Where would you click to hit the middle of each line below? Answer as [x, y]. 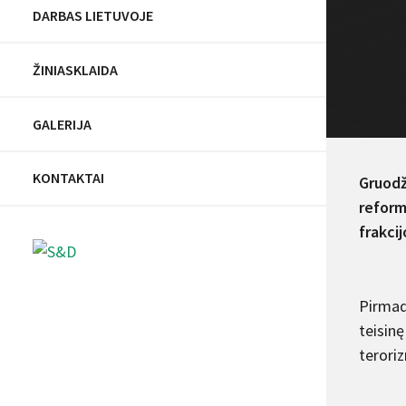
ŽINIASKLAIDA [75, 69]
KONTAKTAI [68, 178]
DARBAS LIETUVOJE [93, 15]
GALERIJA [62, 124]
